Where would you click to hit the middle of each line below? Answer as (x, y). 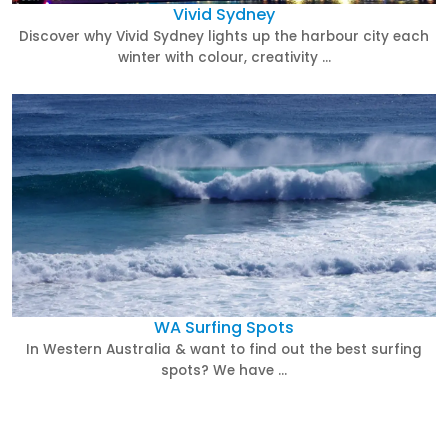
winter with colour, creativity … (224, 58)
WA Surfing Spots (224, 327)
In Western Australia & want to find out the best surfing (224, 349)
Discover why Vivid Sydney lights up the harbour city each (224, 37)
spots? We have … (224, 370)
